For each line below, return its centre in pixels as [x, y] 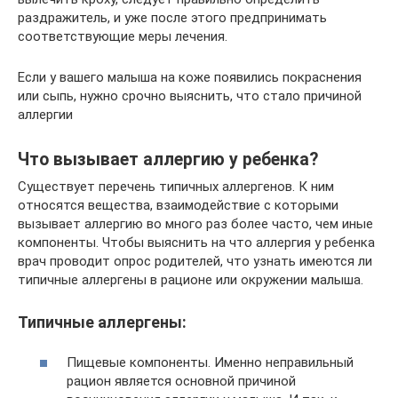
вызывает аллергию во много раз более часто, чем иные [195, 224]
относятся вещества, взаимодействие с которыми [178, 205]
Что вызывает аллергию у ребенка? [168, 160]
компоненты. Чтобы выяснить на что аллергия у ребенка [196, 243]
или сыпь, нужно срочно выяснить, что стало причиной [190, 96]
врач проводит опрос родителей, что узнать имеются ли [195, 261]
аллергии [45, 115]
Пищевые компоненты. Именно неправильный [210, 362]
